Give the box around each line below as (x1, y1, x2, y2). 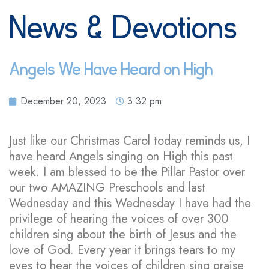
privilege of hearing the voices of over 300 (9, 210, 228, 228)
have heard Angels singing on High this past (9, 147, 233, 165)
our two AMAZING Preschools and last (9, 178, 205, 196)
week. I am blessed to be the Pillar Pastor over (9, 163, 245, 181)
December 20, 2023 (20, 94, 106, 108)
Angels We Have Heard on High (9, 61, 213, 79)
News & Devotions (9, 10, 237, 45)
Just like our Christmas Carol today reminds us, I (9, 131, 250, 150)
